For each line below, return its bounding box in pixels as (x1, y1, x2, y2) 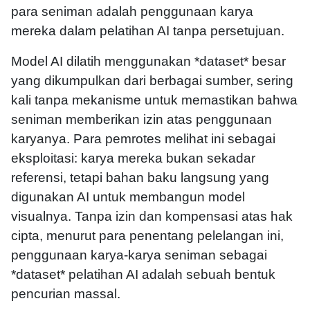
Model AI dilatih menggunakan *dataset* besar (11, 54, 286, 69)
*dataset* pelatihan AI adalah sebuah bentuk (11, 267, 275, 282)
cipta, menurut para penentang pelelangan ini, (11, 228, 284, 244)
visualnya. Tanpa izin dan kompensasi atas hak (11, 209, 293, 224)
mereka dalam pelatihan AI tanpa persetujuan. (11, 24, 284, 39)
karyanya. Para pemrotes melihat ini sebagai (11, 131, 275, 147)
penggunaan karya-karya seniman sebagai (11, 248, 267, 263)
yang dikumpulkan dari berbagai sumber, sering (11, 73, 293, 89)
